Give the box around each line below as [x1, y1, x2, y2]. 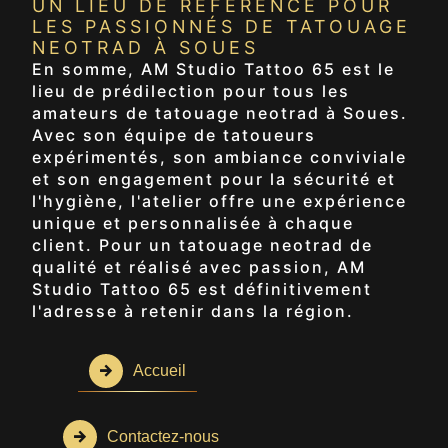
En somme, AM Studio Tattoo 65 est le [32, 58, 395, 79]
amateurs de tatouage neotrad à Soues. [32, 102, 408, 123]
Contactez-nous [107, 427, 220, 445]
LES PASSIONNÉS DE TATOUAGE [32, 15, 411, 37]
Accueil [132, 361, 186, 379]
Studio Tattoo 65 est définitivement [32, 278, 372, 299]
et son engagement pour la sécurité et [32, 168, 396, 189]
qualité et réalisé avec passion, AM [32, 256, 366, 277]
